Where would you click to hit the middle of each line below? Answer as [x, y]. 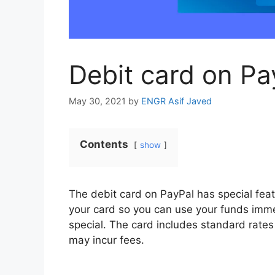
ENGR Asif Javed [176, 101]
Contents [104, 145]
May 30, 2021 [97, 101]
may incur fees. [107, 240]
